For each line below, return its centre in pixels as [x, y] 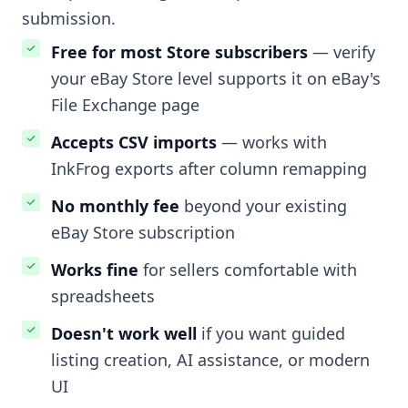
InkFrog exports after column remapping [209, 169]
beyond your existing [263, 206]
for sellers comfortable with [248, 270]
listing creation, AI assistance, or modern [210, 360]
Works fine [95, 270]
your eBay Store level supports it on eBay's [216, 79]
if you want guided [271, 334]
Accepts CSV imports [134, 143]
